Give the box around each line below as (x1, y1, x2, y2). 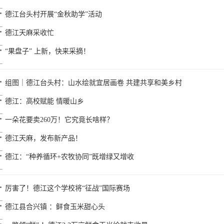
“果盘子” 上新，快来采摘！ (5, 47, 90, 55)
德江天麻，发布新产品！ (5, 134, 82, 142)
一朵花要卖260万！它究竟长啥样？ (5, 116, 113, 123)
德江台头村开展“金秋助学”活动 (5, 10, 102, 18)
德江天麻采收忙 (5, 29, 54, 36)
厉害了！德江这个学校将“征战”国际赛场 (5, 184, 130, 192)
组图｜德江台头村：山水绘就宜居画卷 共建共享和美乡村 (5, 79, 182, 86)
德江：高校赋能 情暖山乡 (5, 97, 84, 105)
